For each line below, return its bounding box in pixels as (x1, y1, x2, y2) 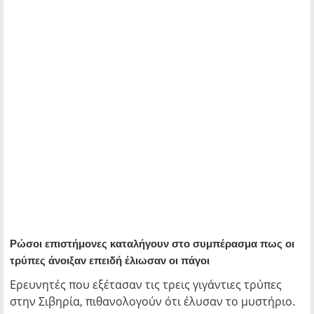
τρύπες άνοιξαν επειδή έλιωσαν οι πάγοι (10, 254, 210, 266)
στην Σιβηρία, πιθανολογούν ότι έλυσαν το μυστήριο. (10, 294, 298, 309)
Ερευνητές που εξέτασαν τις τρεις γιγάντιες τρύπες (10, 277, 282, 292)
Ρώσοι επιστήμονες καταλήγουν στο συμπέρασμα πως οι (10, 238, 294, 250)
